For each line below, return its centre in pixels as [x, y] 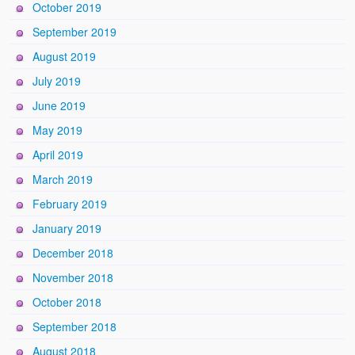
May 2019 [58, 130]
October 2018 [67, 302]
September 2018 [75, 326]
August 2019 [65, 56]
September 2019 [75, 31]
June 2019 [59, 105]
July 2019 [57, 80]
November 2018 [73, 277]
